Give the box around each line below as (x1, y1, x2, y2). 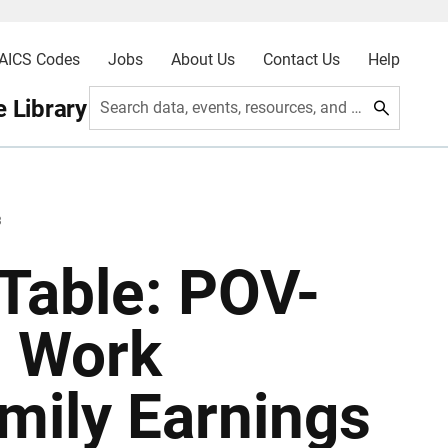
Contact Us (262, 50, 340, 69)
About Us (170, 50, 235, 69)
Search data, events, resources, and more (351, 98, 363, 117)
